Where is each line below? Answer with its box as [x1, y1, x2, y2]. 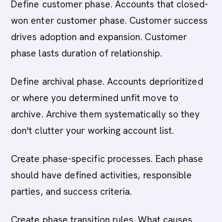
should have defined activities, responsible [11, 169, 192, 181]
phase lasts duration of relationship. [11, 47, 162, 59]
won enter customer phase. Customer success [11, 14, 208, 27]
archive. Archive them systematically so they [11, 108, 200, 120]
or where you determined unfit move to [11, 92, 178, 104]
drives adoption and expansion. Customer [11, 31, 187, 43]
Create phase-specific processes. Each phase [11, 153, 204, 165]
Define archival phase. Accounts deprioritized [11, 75, 203, 88]
